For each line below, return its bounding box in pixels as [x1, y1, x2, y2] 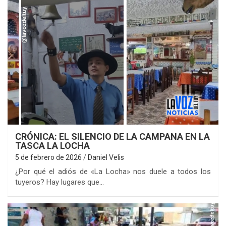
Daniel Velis [88, 153, 124, 162]
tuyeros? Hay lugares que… [15, 178, 104, 187]
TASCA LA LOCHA [15, 140, 90, 151]
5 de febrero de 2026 [15, 153, 82, 162]
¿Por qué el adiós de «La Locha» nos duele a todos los [15, 167, 211, 177]
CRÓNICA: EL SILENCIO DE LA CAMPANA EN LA [15, 131, 210, 142]
